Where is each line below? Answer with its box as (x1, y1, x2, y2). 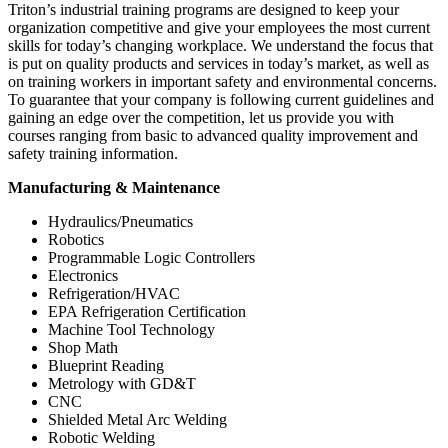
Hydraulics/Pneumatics (48, 212, 193, 230)
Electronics (48, 266, 118, 284)
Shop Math (48, 338, 118, 356)
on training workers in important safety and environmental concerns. (8, 72, 437, 90)
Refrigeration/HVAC (48, 284, 180, 302)
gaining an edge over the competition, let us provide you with (8, 108, 394, 126)
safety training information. (8, 144, 178, 162)
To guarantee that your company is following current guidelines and (8, 90, 434, 108)
